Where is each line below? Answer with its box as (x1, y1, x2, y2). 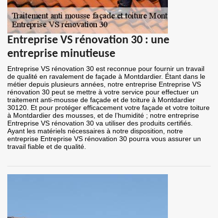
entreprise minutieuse (7, 48, 115, 60)
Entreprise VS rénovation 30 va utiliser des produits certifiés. (7, 119, 193, 127)
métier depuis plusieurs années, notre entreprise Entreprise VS (7, 80, 201, 89)
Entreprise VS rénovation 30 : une (7, 35, 169, 47)
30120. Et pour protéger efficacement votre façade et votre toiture (7, 104, 210, 112)
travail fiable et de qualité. (7, 143, 86, 151)
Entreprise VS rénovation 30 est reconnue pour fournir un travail (7, 65, 204, 73)
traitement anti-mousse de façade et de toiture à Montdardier (7, 96, 195, 104)
